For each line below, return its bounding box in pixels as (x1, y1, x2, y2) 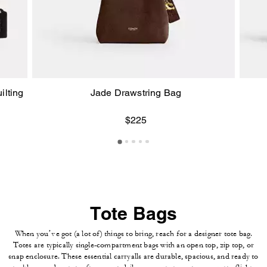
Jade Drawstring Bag (90, 87, 182, 99)
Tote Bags (89, 203, 178, 225)
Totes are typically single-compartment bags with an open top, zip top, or (13, 240, 254, 250)
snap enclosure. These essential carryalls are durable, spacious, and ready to (8, 252, 259, 262)
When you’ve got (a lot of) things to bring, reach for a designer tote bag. (14, 229, 253, 239)
